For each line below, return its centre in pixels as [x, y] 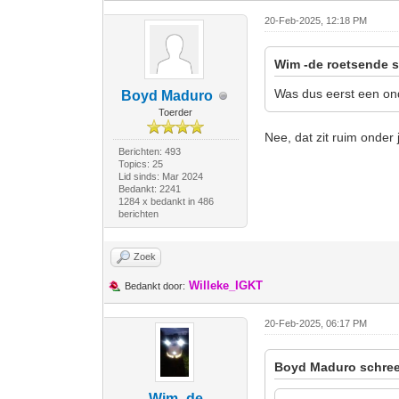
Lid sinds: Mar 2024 [160, 176]
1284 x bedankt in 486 [166, 201]
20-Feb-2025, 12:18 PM [316, 20]
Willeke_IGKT [226, 285]
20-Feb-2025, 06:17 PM [316, 323]
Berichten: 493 [149, 151]
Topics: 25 [140, 164]
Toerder [176, 112]
